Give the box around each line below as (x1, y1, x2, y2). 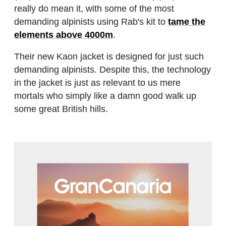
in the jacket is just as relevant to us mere (14, 78, 181, 88)
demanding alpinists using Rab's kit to (14, 17, 168, 27)
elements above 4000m (14, 30, 113, 40)
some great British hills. (14, 104, 108, 115)
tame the (168, 17, 205, 27)
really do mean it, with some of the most (14, 4, 174, 14)
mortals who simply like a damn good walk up (14, 91, 196, 101)
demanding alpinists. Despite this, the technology (14, 65, 211, 75)
